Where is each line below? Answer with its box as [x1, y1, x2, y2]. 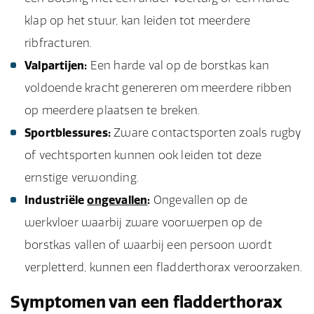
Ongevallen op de [150, 193, 248, 207]
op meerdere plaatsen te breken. [25, 103, 200, 117]
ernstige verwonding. [25, 170, 139, 184]
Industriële [25, 193, 88, 207]
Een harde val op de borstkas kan [87, 58, 270, 72]
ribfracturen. [25, 36, 93, 50]
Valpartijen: [25, 58, 88, 72]
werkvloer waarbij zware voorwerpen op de [25, 215, 263, 229]
